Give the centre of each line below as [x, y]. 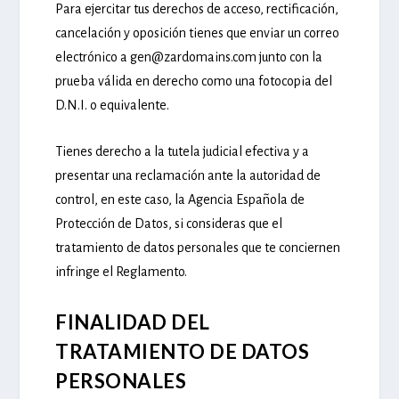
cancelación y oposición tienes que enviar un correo [198, 33]
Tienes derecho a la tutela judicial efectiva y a [183, 152]
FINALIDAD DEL [133, 322]
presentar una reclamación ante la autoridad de [188, 176]
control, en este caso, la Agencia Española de [180, 200]
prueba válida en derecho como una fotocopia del [194, 81]
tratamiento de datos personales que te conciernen [198, 248]
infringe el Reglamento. [122, 272]
